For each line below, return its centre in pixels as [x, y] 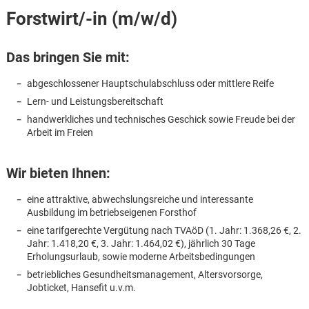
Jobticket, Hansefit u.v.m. [81, 287]
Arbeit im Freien [60, 133]
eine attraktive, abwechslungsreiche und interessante [140, 199]
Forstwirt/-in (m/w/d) [91, 19]
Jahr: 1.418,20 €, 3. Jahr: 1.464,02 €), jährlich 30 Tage [141, 243]
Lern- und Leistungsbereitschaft [95, 102]
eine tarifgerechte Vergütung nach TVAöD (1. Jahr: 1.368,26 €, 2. [164, 230]
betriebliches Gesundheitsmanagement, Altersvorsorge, [144, 274]
